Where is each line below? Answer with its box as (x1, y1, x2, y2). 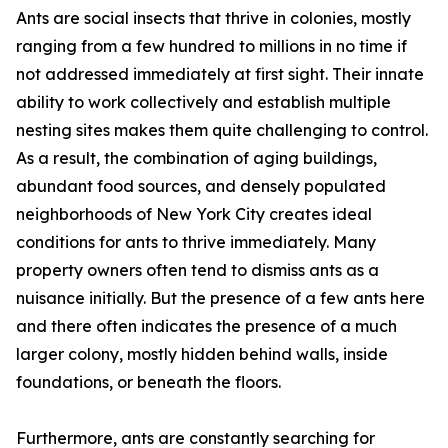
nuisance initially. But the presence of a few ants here (16, 288, 425, 309)
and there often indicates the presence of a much (16, 316, 397, 337)
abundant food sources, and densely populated (16, 176, 386, 197)
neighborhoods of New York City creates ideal (16, 204, 372, 225)
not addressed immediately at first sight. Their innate (16, 64, 424, 85)
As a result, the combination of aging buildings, (16, 148, 377, 169)
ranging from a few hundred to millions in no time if (16, 36, 407, 57)
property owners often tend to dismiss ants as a (16, 260, 379, 281)
